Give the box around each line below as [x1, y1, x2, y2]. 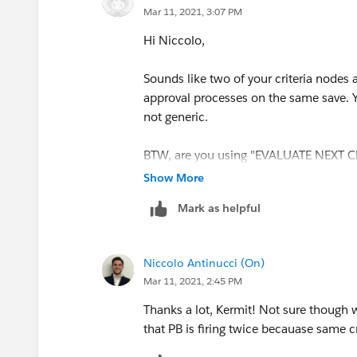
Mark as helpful [178, 200, 261, 215]
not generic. [143, 108, 211, 124]
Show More [143, 170, 204, 185]
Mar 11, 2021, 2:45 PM [143, 273, 242, 288]
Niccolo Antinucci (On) [143, 255, 265, 270]
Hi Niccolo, [143, 32, 205, 48]
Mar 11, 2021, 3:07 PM [143, 4, 242, 18]
